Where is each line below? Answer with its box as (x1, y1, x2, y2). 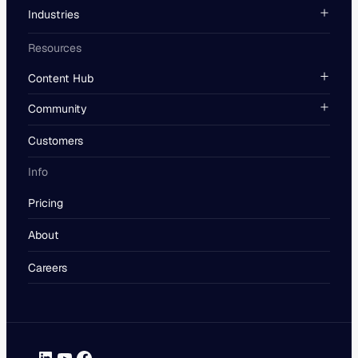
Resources (27, 41, 82, 56)
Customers (27, 133, 83, 149)
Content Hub (27, 70, 93, 86)
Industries (27, 7, 79, 22)
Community (27, 101, 87, 117)
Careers (27, 260, 67, 275)
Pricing (27, 195, 63, 210)
